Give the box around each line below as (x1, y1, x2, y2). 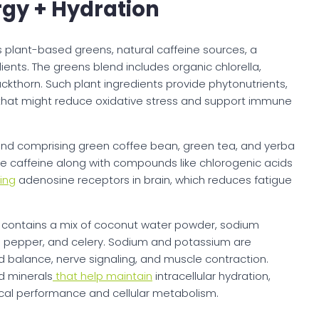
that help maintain (53, 268, 152, 284)
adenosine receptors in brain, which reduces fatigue (16, 172, 292, 188)
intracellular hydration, (152, 268, 271, 284)
